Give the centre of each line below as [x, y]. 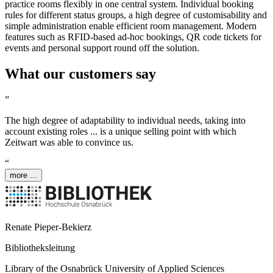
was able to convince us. [85, 143]
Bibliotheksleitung [40, 248]
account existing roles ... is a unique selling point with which [121, 132]
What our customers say [80, 74]
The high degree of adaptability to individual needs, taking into [125, 121]
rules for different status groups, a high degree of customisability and [136, 15]
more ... [23, 175]
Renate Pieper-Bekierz [48, 227]
